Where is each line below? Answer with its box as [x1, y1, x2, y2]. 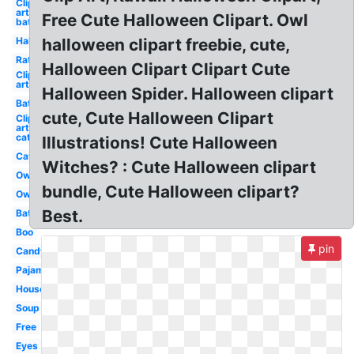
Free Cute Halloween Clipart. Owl [42, 10, 309, 30]
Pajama [15, 264, 50, 276]
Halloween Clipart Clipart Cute [42, 59, 291, 79]
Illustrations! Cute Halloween [42, 133, 278, 153]
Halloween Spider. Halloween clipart [42, 84, 334, 104]
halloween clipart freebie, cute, [42, 35, 291, 55]
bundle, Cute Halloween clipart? [42, 182, 300, 201]
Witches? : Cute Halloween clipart [42, 157, 317, 177]
